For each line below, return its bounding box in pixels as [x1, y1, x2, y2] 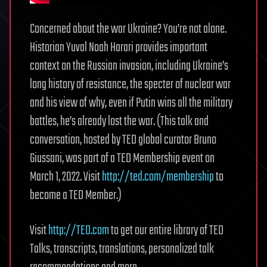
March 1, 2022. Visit [30, 167, 102, 188]
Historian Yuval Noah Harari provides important [30, 38, 207, 58]
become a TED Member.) [30, 185, 122, 206]
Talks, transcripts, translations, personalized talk [30, 239, 214, 260]
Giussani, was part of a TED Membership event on [30, 148, 215, 169]
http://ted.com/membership [102, 167, 214, 188]
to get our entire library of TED [109, 221, 223, 241]
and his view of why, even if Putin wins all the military [30, 93, 232, 114]
